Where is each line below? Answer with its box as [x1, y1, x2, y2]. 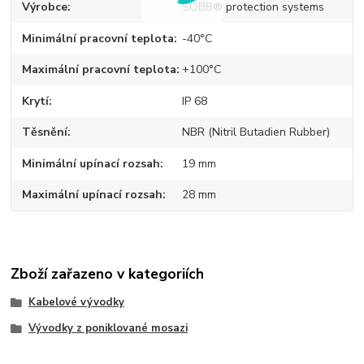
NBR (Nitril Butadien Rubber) [181, 124, 330, 141]
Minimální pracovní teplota [22, 30, 175, 46]
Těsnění [22, 124, 68, 141]
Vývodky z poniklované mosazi [28, 320, 188, 336]
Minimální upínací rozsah [22, 155, 161, 171]
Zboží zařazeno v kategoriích [11, 263, 205, 284]
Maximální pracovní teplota [22, 62, 177, 78]
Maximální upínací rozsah [22, 187, 163, 203]
